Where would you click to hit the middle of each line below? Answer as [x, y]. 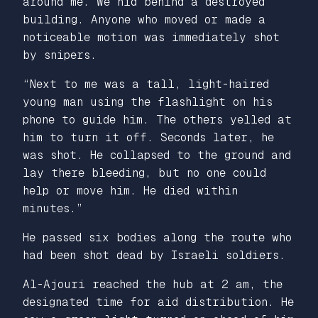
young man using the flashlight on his [148, 102]
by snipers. [60, 55]
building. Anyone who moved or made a [144, 19]
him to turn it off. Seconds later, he [148, 137]
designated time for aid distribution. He [158, 302]
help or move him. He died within [130, 190]
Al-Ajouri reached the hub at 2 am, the [153, 284]
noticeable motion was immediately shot [151, 37]
